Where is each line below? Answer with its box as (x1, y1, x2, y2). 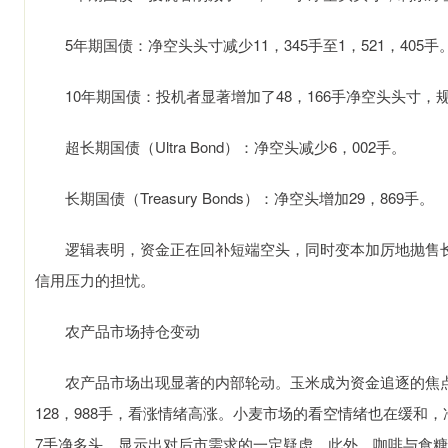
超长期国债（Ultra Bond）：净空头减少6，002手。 (35, 136, 406, 157)
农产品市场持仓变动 (35, 320, 200, 341)
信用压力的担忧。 (35, 269, 155, 290)
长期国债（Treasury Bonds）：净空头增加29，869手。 (35, 187, 434, 208)
